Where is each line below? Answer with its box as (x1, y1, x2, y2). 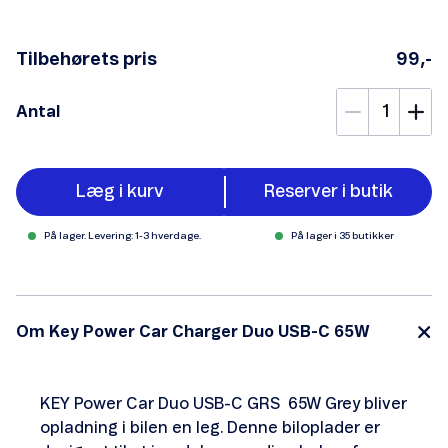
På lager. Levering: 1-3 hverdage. (43, 230, 201, 241)
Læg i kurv (76, 183, 164, 201)
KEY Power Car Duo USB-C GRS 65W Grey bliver (40, 396, 407, 412)
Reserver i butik (263, 183, 393, 201)
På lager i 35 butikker (290, 230, 394, 241)
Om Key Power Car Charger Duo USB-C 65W (16, 324, 370, 340)
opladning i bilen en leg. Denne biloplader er (40, 420, 380, 436)
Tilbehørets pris (16, 51, 157, 69)
